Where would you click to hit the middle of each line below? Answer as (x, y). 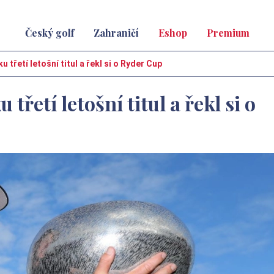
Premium (228, 32)
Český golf (49, 32)
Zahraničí (116, 32)
